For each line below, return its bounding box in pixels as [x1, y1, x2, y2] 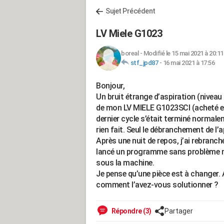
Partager [164, 207, 193, 215]
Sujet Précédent [105, 7, 155, 15]
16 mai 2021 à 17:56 [162, 59, 214, 66]
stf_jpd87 [130, 59, 158, 66]
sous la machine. [96, 158, 154, 167]
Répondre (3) [110, 207, 151, 215]
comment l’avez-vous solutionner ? [96, 180, 218, 189]
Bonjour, [96, 81, 124, 90]
